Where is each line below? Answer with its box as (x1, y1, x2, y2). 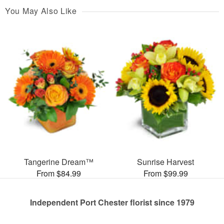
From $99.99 (143, 167, 188, 179)
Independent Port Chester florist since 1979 (29, 196, 194, 208)
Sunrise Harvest (137, 155, 194, 167)
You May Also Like (5, 5, 77, 17)
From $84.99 (36, 167, 81, 179)
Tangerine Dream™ (23, 155, 93, 167)
